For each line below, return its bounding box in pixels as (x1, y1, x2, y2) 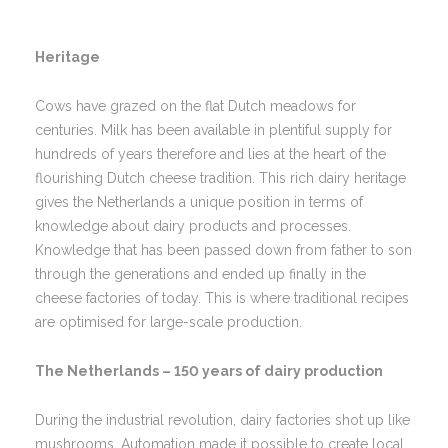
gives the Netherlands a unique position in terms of (35, 194, 363, 210)
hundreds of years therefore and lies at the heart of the (35, 146, 386, 162)
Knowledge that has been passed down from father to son (35, 242, 412, 258)
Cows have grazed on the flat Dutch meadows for (35, 98, 356, 114)
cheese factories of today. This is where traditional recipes (35, 290, 409, 306)
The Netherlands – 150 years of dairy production (35, 363, 383, 379)
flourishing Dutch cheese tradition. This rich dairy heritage (35, 170, 406, 186)
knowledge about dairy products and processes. (35, 218, 351, 234)
